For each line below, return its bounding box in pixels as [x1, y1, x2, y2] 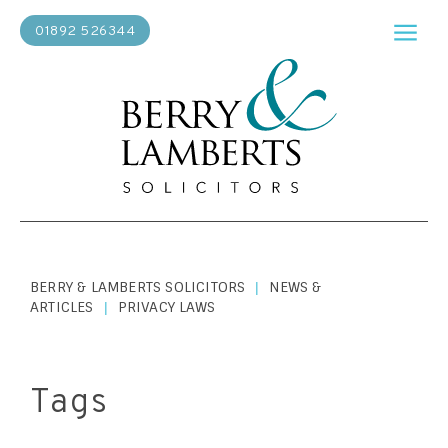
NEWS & [269, 278, 322, 296]
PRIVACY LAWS [117, 298, 216, 316]
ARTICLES [30, 298, 94, 316]
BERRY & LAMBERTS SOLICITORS [30, 278, 246, 296]
